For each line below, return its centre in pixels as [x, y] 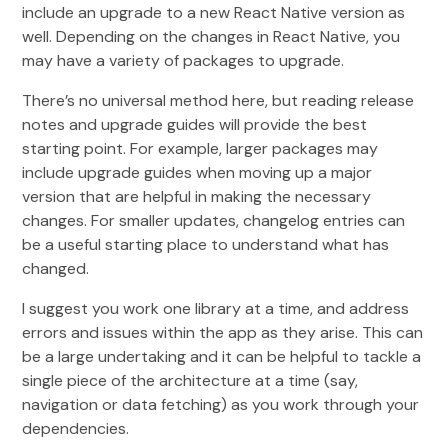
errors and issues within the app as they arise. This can [223, 332]
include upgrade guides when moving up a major [197, 172]
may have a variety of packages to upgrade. [183, 60]
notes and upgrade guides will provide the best [195, 124]
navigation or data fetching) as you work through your [221, 404]
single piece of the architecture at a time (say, [190, 380]
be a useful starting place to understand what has [206, 244]
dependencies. [76, 428]
